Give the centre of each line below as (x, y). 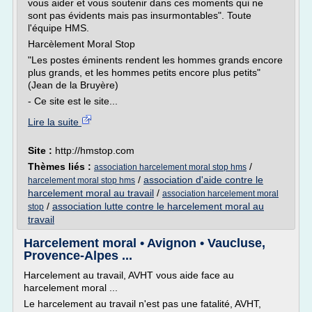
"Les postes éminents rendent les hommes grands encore (155, 60)
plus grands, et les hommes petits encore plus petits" (144, 72)
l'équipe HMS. (58, 28)
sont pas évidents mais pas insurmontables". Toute (140, 15)
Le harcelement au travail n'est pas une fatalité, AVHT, (142, 304)
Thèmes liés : (61, 166)
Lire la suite (55, 122)
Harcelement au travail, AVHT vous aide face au (129, 275)
